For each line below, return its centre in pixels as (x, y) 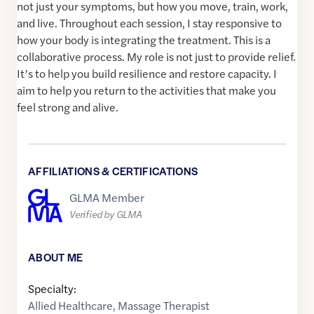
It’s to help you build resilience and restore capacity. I (147, 74)
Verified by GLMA (106, 214)
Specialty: (52, 289)
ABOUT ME (56, 257)
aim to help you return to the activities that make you (146, 90)
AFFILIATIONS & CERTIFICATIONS (113, 171)
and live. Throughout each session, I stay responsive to (149, 23)
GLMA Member (107, 197)
